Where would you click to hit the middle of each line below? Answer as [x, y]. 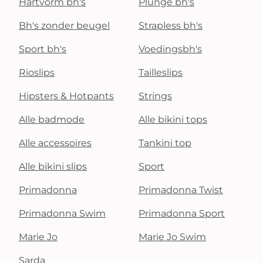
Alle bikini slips [53, 166]
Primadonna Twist [181, 190]
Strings [155, 96]
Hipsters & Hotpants [66, 96]
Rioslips [37, 73]
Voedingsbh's [170, 49]
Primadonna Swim [62, 213]
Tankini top [165, 143]
